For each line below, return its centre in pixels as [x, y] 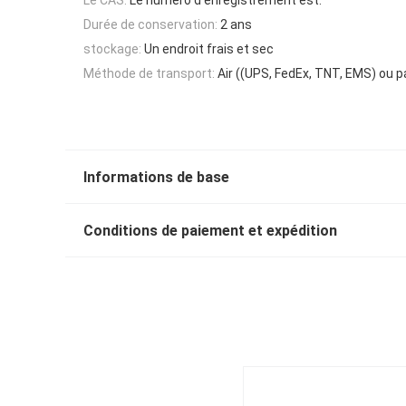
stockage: [112, 49]
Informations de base [156, 178]
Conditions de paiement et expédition [210, 231]
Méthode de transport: [149, 74]
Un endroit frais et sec [209, 49]
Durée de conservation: [150, 24]
